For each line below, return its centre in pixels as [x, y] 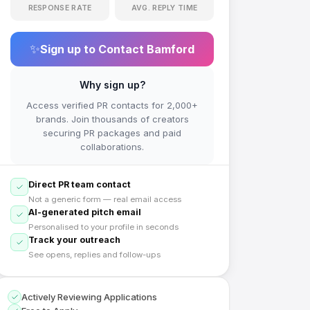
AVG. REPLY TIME [164, 8]
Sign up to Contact [93, 49]
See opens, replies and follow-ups [94, 255]
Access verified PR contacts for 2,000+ [112, 105]
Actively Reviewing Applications [89, 297]
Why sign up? [112, 85]
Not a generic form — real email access [105, 199]
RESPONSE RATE [60, 8]
